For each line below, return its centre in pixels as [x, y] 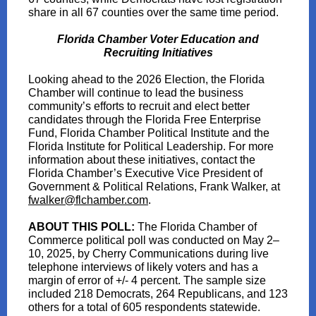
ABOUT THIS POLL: [83, 227]
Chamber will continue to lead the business [136, 93]
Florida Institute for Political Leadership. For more [151, 146]
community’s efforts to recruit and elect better [139, 106]
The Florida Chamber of [197, 227]
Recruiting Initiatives [158, 53]
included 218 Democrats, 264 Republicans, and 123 [158, 294]
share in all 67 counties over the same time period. [153, 12]
